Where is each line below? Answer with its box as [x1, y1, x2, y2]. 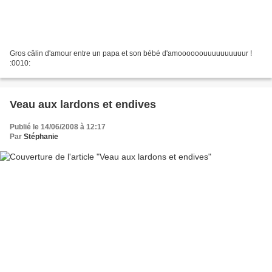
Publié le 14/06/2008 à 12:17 [10, 123, 106, 132]
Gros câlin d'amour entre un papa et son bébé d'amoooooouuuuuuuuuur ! [10, 49, 252, 58]
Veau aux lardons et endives [10, 98, 156, 111]
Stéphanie [24, 132, 58, 141]
